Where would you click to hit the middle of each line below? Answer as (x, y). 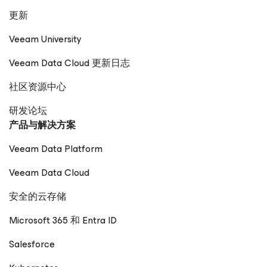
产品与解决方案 (42, 125)
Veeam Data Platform (56, 149)
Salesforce (32, 244)
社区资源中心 (38, 87)
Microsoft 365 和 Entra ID (63, 220)
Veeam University (45, 39)
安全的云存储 (38, 196)
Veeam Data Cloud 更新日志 (69, 63)
